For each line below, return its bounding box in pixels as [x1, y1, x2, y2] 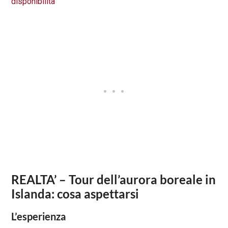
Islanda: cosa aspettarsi [11, 186, 139, 202]
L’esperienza [11, 210, 66, 223]
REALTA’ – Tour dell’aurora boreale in [11, 172, 216, 187]
